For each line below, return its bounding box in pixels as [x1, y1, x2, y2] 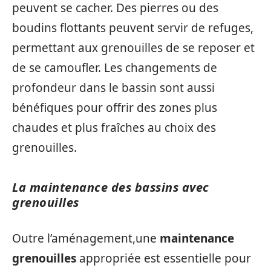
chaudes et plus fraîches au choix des [12, 120, 216, 135]
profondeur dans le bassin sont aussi [12, 80, 215, 96]
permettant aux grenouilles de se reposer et [12, 40, 255, 56]
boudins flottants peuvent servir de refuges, [12, 20, 253, 36]
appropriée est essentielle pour [76, 250, 251, 266]
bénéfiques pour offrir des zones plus [12, 100, 217, 116]
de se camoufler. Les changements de [12, 60, 217, 76]
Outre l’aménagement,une [12, 230, 160, 246]
